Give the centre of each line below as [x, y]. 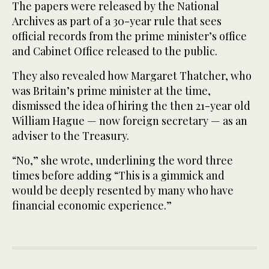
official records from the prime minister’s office [129, 36]
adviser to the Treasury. [71, 135]
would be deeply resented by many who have [123, 190]
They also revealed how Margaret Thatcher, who [132, 75]
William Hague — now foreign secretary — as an [130, 120]
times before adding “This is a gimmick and [118, 175]
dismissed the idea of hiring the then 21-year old [131, 105]
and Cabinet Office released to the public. [115, 51]
